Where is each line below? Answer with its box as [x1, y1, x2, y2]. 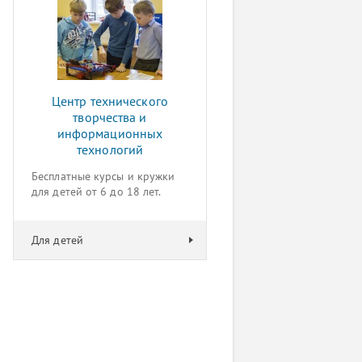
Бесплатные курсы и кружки [32, 169, 175, 183]
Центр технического [52, 93, 168, 109]
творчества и [73, 109, 147, 125]
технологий [77, 141, 143, 158]
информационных [57, 125, 163, 141]
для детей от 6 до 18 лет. [32, 184, 162, 199]
